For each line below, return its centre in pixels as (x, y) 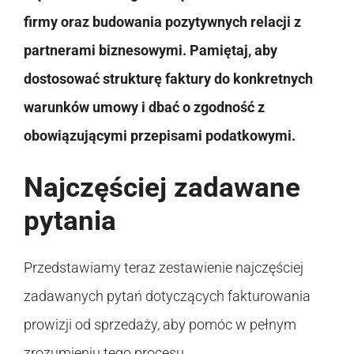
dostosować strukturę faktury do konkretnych (168, 78)
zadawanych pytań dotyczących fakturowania (167, 296)
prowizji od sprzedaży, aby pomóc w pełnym (160, 324)
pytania (70, 220)
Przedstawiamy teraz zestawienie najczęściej (164, 267)
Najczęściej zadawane (162, 187)
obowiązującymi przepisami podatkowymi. (160, 135)
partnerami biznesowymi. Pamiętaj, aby (151, 50)
